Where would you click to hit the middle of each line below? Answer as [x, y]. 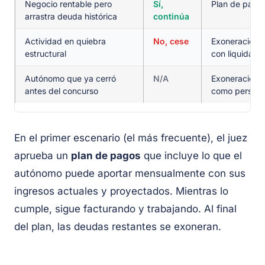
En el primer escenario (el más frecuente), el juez [131, 138]
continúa [171, 17]
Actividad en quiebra [65, 41]
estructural [46, 54]
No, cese [171, 41]
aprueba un [43, 156]
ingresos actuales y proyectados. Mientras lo [121, 191]
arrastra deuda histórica [71, 17]
